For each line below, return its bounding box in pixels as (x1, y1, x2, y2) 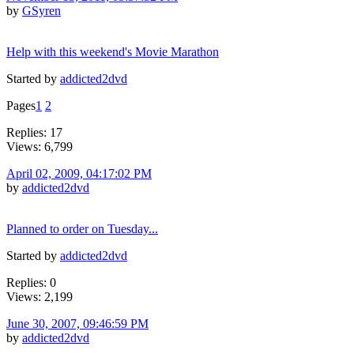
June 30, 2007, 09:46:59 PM (6, 316, 149, 330)
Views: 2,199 (6, 289, 73, 303)
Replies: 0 (6, 275, 56, 289)
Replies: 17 (6, 125, 62, 139)
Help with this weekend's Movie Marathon (6, 44, 219, 58)
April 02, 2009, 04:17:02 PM (6, 166, 152, 180)
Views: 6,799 (6, 139, 73, 153)
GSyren (22, 3, 61, 17)
